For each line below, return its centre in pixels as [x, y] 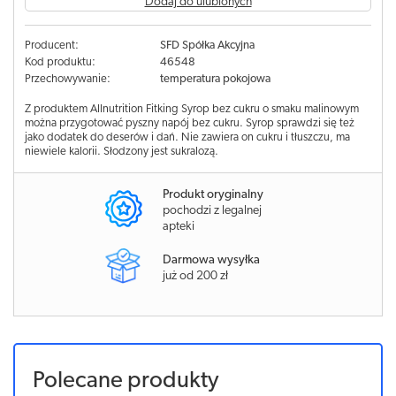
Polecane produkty [126, 381]
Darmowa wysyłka [211, 260]
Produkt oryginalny [213, 195]
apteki [179, 227]
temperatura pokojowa [215, 79]
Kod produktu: [60, 62]
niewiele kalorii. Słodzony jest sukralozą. [122, 152]
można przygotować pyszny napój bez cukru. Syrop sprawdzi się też [190, 123]
